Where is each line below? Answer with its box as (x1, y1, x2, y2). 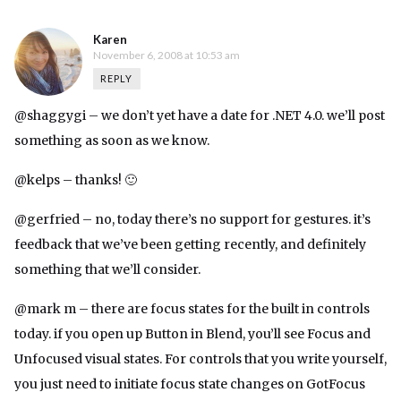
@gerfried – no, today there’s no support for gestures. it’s (14, 211, 371, 228)
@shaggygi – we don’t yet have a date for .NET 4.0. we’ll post (14, 107, 385, 124)
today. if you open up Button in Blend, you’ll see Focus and (14, 326, 371, 343)
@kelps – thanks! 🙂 (14, 172, 137, 189)
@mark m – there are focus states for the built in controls (14, 301, 370, 318)
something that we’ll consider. (14, 261, 200, 278)
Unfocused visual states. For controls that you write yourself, (14, 351, 387, 368)
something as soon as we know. (14, 132, 209, 149)
